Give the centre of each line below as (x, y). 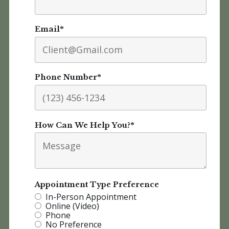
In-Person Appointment (91, 197)
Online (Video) (72, 206)
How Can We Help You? (83, 125)
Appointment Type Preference (97, 185)
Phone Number (66, 77)
